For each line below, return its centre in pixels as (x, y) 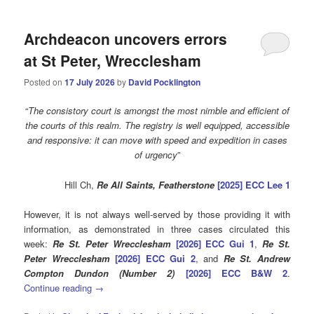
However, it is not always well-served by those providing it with (157, 214)
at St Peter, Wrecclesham (113, 60)
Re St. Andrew (257, 258)
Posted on (45, 82)
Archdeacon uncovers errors (126, 38)
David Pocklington (165, 82)
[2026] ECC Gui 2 (155, 258)
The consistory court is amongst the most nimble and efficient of (158, 111)
